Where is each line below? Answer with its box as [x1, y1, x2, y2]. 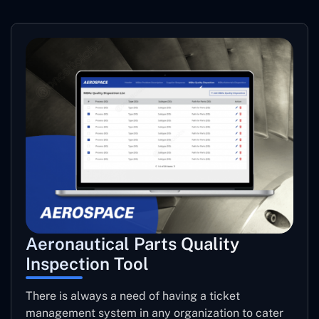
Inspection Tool [26, 253, 149, 274]
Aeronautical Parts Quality [26, 234, 239, 254]
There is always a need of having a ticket [26, 289, 240, 303]
